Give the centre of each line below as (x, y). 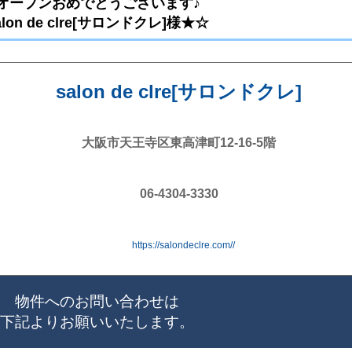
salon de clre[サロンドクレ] (179, 91)
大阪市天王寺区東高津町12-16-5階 (179, 142)
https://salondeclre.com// (183, 245)
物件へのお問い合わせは (97, 301)
